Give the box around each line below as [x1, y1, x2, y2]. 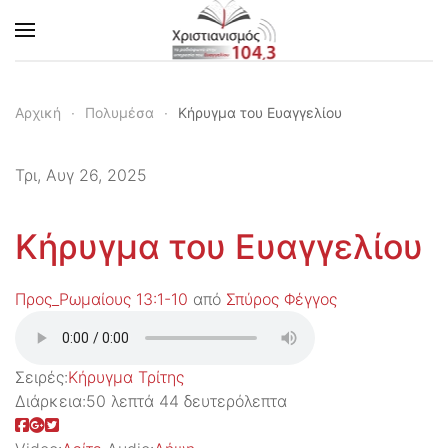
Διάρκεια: [15, 391, 86, 411]
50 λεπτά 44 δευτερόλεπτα [86, 391, 287, 411]
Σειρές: [15, 367, 68, 387]
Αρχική [15, 104, 61, 121]
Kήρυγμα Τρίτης [68, 367, 184, 387]
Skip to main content [46, 48, 201, 68]
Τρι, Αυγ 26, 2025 [15, 165, 147, 185]
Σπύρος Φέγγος [226, 289, 337, 309]
